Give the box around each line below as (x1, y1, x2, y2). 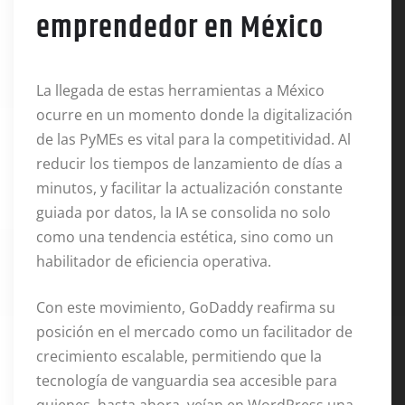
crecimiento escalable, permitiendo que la (36, 346, 322, 367)
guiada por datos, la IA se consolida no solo (36, 202, 331, 223)
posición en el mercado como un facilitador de (36, 322, 353, 343)
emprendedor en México (36, 5, 324, 52)
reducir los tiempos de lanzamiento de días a (36, 154, 343, 174)
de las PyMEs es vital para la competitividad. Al (36, 129, 351, 150)
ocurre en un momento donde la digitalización (36, 105, 353, 126)
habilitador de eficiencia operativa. (36, 251, 271, 272)
